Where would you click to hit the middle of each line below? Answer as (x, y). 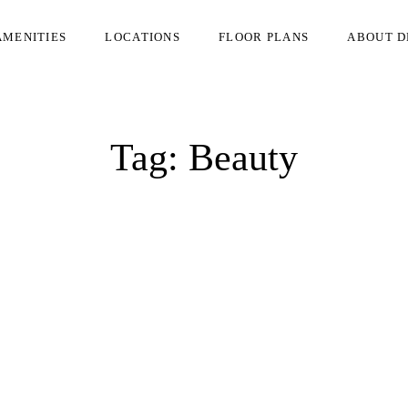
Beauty (243, 158)
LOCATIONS (143, 37)
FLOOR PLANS (264, 37)
